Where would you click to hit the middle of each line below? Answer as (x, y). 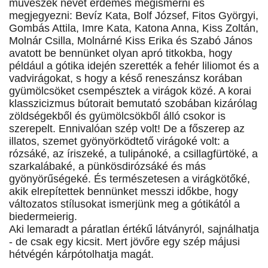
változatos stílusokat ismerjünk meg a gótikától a (124, 204)
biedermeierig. (43, 217)
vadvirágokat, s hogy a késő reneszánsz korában (126, 79)
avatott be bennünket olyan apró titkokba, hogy (121, 54)
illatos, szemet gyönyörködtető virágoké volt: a (119, 141)
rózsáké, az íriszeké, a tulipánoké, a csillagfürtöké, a (133, 154)
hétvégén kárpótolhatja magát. (81, 255)
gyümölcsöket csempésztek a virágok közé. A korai (130, 91)
